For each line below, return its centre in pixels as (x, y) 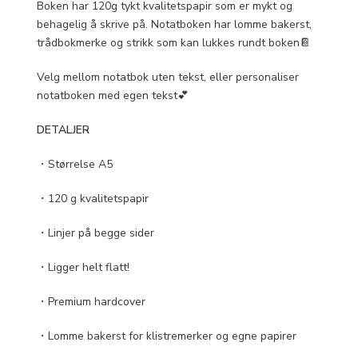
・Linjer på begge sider (95, 233)
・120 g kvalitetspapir (93, 198)
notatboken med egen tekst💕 (113, 95)
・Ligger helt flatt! (83, 267)
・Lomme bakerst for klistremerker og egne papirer (167, 336)
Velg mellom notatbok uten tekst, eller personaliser (168, 77)
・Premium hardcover (91, 301)
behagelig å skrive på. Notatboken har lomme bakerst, (174, 24)
